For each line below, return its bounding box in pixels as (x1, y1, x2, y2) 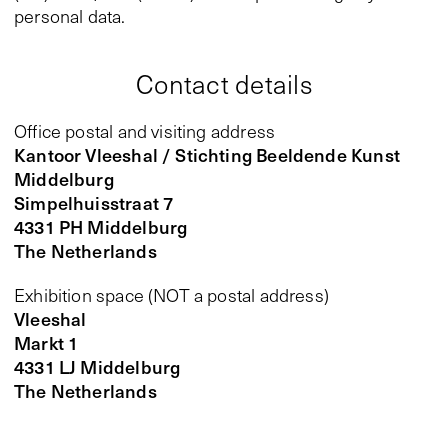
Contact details (136, 66, 312, 101)
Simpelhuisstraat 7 (14, 189, 174, 216)
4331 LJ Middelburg (14, 353, 181, 380)
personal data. (14, 4, 126, 28)
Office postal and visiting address (14, 119, 276, 143)
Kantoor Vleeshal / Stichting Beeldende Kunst (14, 141, 400, 168)
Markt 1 (14, 329, 79, 356)
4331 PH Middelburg (14, 213, 188, 240)
